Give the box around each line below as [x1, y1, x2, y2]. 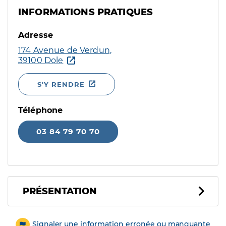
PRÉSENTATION [23, 186, 97, 197]
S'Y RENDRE [37, 80, 85, 88]
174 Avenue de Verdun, [18, 45, 112, 55]
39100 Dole [18, 55, 64, 65]
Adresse [18, 30, 53, 40]
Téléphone [18, 105, 63, 115]
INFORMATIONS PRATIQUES [18, 7, 153, 18]
